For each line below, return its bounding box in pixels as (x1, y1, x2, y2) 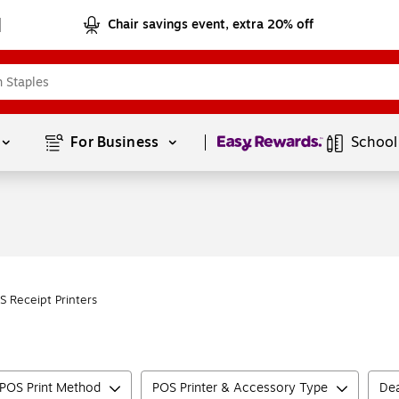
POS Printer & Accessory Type (152, 379, 328, 397)
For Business (70, 132, 163, 153)
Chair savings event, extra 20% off (108, 15, 314, 34)
